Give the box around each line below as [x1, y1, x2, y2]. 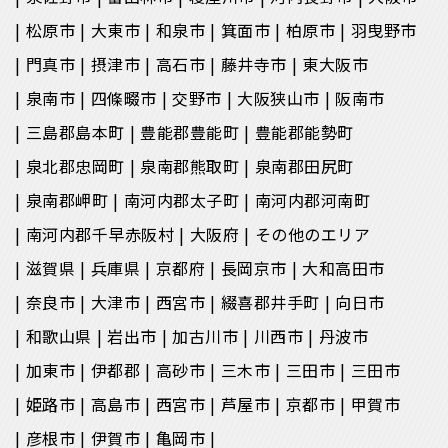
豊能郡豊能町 [140, 120, 239, 145]
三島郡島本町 [25, 120, 125, 145]
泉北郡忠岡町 [25, 154, 125, 179]
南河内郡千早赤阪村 [25, 222, 174, 247]
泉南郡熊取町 [140, 154, 239, 179]
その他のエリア [254, 222, 370, 247]
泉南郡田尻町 [254, 154, 354, 179]
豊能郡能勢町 [254, 120, 354, 145]
